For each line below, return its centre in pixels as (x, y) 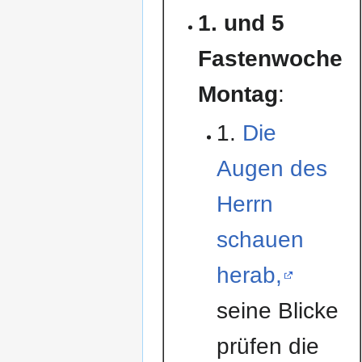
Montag (238, 94)
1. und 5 (242, 23)
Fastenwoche (271, 58)
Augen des (271, 168)
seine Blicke (277, 310)
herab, (249, 275)
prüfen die (267, 346)
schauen (260, 239)
